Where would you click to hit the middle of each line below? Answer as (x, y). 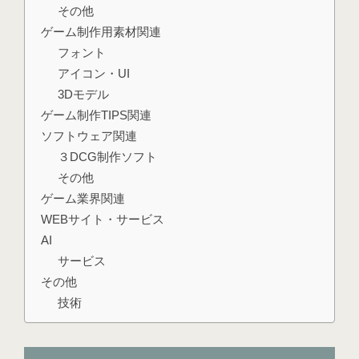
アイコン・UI (94, 74)
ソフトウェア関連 (89, 136)
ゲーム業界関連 (83, 199)
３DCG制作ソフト (108, 157)
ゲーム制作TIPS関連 (96, 115)
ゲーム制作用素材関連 (101, 32)
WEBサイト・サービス (103, 220)
